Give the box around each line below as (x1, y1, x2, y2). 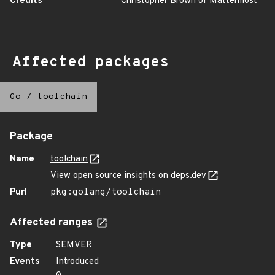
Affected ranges (10, 216, 95, 230)
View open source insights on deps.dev (50, 170, 206, 182)
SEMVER (56, 239, 92, 251)
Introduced (56, 256, 99, 268)
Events (10, 256, 40, 268)
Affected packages (12, 53, 169, 72)
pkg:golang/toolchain (50, 187, 161, 198)
